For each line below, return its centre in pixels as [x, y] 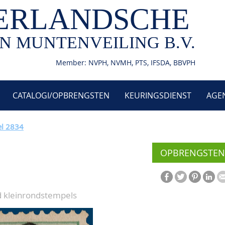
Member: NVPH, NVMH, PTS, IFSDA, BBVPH [126, 63]
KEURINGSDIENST [158, 95]
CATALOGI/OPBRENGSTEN [61, 95]
